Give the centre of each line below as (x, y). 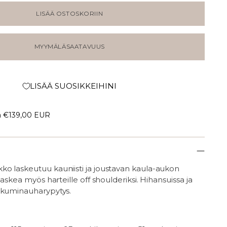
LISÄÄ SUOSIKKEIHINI (73, 86)
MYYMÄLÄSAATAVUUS (69, 47)
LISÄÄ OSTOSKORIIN (70, 14)
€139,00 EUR (27, 115)
